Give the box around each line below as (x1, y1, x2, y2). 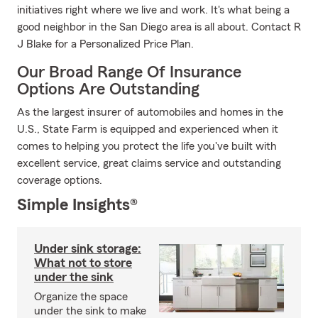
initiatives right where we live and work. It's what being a (17, 4, 290, 16)
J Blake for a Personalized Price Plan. (17, 38, 194, 50)
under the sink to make (34, 305, 146, 317)
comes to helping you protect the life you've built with (17, 141, 277, 152)
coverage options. (17, 175, 102, 186)
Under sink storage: (34, 242, 141, 255)
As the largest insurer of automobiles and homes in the (17, 106, 283, 118)
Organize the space (34, 291, 128, 302)
